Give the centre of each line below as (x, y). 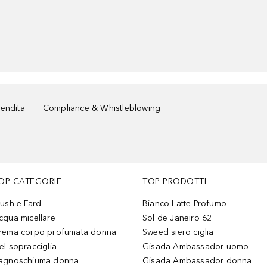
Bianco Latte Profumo (184, 204)
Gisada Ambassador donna (197, 261)
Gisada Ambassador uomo (196, 246)
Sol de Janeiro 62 (177, 218)
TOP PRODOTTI (174, 181)
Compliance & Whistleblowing (102, 108)
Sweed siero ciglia (178, 232)
